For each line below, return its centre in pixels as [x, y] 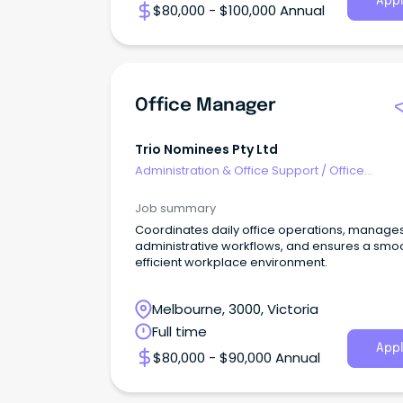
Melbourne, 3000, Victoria [235, 309]
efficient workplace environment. [231, 262]
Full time [179, 331]
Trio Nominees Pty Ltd [206, 149]
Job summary [175, 208]
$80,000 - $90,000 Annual [237, 357]
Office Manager [206, 106]
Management [175, 188]
